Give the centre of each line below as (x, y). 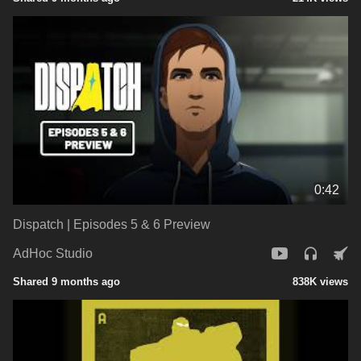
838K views (320, 281)
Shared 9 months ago (66, 281)
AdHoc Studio (53, 254)
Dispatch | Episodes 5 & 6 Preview (112, 224)
